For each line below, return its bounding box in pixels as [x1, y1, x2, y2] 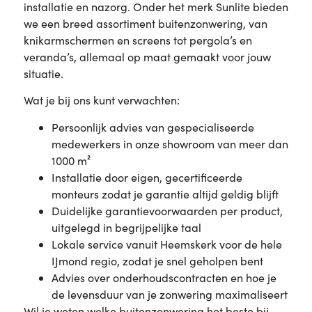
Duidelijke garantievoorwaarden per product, [51, 203, 283, 218]
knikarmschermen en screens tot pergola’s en [23, 32, 252, 47]
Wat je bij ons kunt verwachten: [23, 93, 180, 108]
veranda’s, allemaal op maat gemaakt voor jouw [23, 49, 271, 64]
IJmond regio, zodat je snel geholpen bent [51, 253, 263, 268]
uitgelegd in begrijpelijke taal [51, 219, 201, 235]
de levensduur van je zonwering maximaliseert [51, 286, 288, 302]
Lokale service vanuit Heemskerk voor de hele [51, 236, 282, 251]
